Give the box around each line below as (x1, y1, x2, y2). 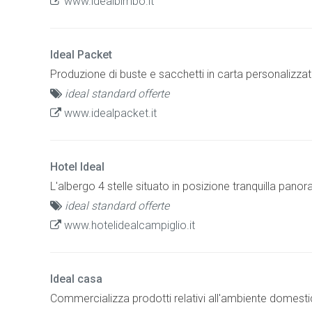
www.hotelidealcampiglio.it (61, 218, 195, 232)
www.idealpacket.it (61, 106, 157, 120)
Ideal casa (50, 272, 102, 286)
